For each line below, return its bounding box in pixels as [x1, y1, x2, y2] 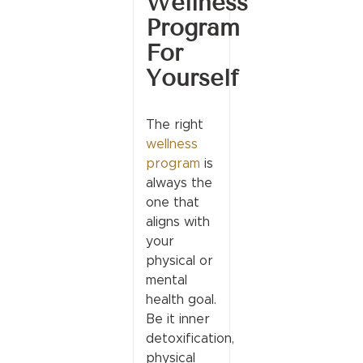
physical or [145, 252, 213, 268]
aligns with [145, 213, 210, 229]
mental [145, 271, 187, 288]
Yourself [145, 64, 239, 92]
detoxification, [145, 330, 234, 346]
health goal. [145, 291, 216, 307]
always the [145, 174, 212, 190]
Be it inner [145, 310, 210, 327]
